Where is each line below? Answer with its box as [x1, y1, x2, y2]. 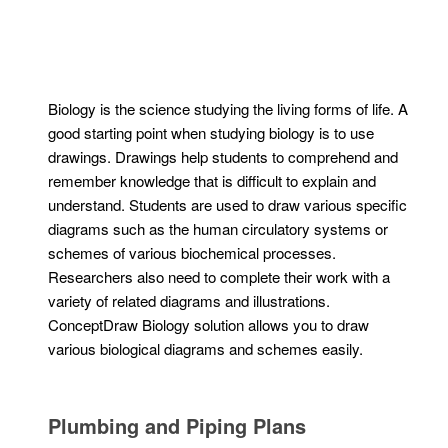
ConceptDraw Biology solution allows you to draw [48, 314, 370, 336]
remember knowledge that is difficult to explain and [48, 170, 377, 192]
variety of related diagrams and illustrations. [48, 290, 331, 312]
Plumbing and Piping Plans [48, 411, 307, 441]
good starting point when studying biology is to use [48, 122, 375, 144]
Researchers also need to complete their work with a [48, 266, 391, 288]
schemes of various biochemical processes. [48, 242, 337, 264]
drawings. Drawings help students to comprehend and [48, 146, 399, 168]
